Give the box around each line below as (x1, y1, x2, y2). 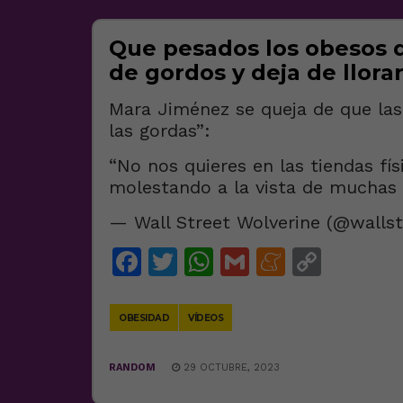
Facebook (141, 245, 273, 279)
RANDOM (109, 362, 156, 373)
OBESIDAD (119, 312, 169, 324)
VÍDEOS (188, 312, 223, 324)
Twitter (177, 245, 273, 279)
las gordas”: (109, 120, 210, 141)
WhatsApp (213, 245, 356, 279)
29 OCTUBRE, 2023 (180, 362, 280, 373)
